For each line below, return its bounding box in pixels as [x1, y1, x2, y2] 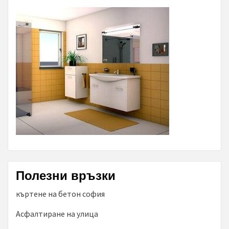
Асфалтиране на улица [16, 209, 98, 219]
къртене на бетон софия [16, 189, 105, 199]
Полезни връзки [16, 169, 116, 183]
